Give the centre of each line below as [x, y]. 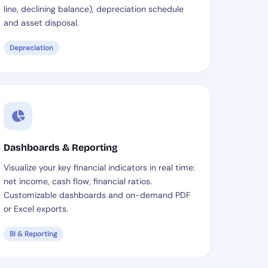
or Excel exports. [36, 209]
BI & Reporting [34, 234]
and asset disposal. [42, 23]
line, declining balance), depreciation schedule [94, 9]
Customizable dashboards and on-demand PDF [98, 195]
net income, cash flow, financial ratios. [78, 181]
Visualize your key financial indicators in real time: [100, 167]
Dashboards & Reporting [61, 147]
